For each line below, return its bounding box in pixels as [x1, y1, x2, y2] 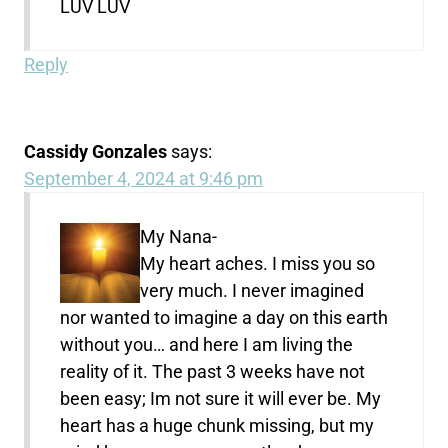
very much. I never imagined [140, 279, 365, 301]
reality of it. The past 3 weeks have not [60, 360, 366, 382]
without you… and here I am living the [60, 333, 354, 355]
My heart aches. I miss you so [140, 252, 376, 274]
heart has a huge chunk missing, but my [60, 414, 375, 436]
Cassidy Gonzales [24, 140, 168, 162]
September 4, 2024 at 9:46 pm [24, 167, 264, 189]
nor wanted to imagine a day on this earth [60, 306, 389, 328]
